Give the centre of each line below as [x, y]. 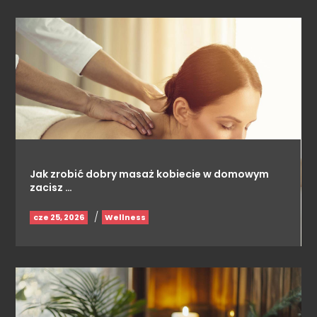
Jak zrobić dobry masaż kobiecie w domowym [150, 174]
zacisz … [51, 187]
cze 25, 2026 [59, 217]
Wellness [126, 218]
